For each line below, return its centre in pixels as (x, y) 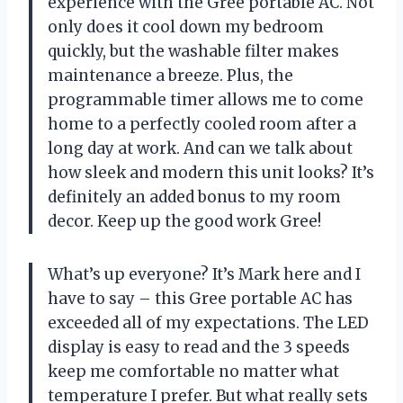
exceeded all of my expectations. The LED (208, 323)
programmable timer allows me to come (206, 100)
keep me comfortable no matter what (193, 372)
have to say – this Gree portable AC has (200, 299)
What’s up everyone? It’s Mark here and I (204, 275)
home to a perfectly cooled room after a (202, 125)
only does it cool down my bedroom (186, 27)
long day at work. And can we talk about (200, 149)
